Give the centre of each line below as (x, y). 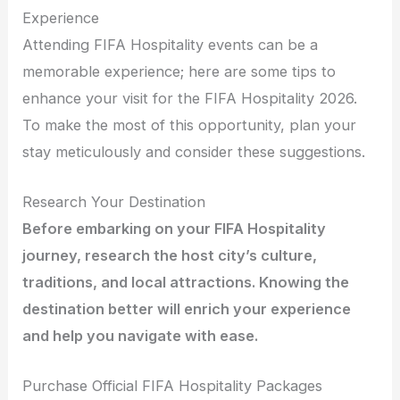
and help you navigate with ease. (141, 335)
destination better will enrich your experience (187, 308)
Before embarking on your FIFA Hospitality (175, 228)
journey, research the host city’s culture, (170, 255)
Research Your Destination (114, 201)
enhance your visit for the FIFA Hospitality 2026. (190, 98)
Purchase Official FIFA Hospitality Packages (173, 386)
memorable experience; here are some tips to (179, 71)
